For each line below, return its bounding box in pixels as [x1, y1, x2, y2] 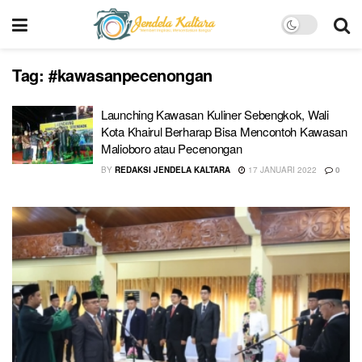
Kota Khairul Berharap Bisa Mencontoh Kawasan [101, 123, 347, 140]
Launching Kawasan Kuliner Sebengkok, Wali [101, 106, 329, 123]
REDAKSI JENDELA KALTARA [115, 164, 230, 175]
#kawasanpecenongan [48, 63, 213, 86]
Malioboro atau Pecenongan [101, 140, 242, 157]
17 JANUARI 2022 [246, 164, 317, 175]
